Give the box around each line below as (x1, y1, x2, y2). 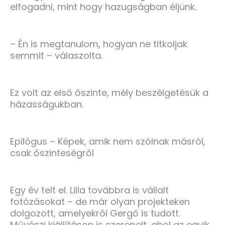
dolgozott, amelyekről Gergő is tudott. (10, 206, 180, 219)
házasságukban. (10, 97, 83, 110)
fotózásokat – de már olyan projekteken (10, 195, 190, 208)
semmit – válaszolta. (10, 49, 102, 62)
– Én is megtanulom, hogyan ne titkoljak (10, 37, 187, 50)
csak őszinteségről (10, 146, 94, 159)
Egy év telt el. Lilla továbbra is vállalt (10, 183, 169, 196)
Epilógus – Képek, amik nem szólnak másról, (10, 135, 205, 148)
